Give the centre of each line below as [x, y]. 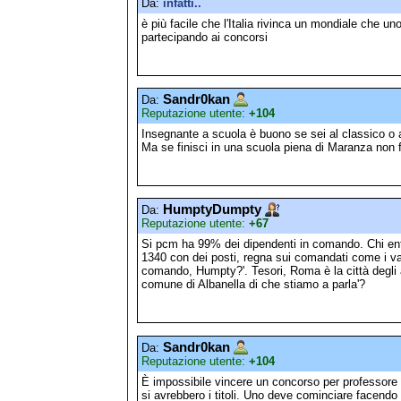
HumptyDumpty [212, 210]
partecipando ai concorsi [205, 37]
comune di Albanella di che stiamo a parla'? [253, 285]
